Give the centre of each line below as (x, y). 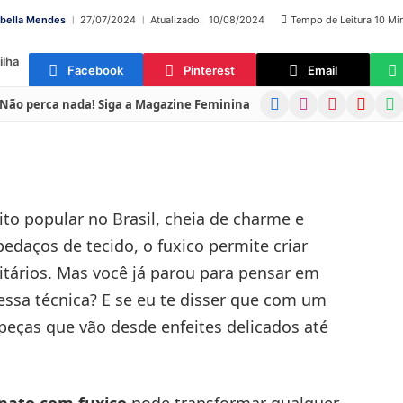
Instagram (319, 99)
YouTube (371, 99)
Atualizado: (176, 20)
